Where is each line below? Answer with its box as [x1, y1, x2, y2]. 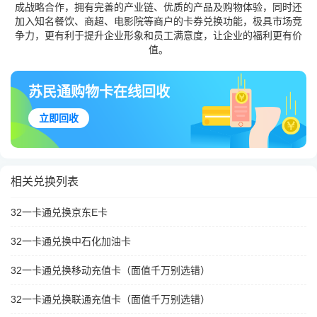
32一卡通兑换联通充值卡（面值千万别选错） [11, 294, 210, 306]
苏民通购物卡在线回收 [28, 84, 170, 100]
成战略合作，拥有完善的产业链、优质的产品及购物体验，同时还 [15, 1, 302, 13]
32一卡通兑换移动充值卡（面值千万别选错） [11, 265, 210, 277]
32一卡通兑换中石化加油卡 [11, 236, 131, 248]
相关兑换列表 [11, 175, 79, 188]
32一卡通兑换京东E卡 [11, 207, 108, 219]
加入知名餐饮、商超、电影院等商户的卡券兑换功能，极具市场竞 [15, 16, 302, 27]
